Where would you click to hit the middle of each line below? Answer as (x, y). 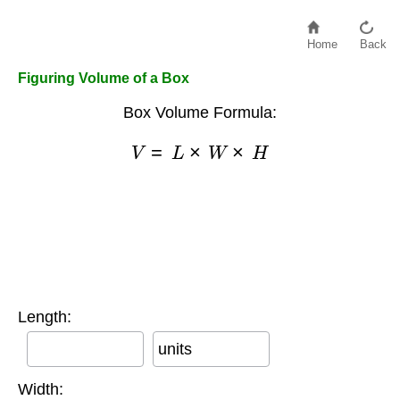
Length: (45, 317)
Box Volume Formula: (200, 112)
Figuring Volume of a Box (104, 78)
